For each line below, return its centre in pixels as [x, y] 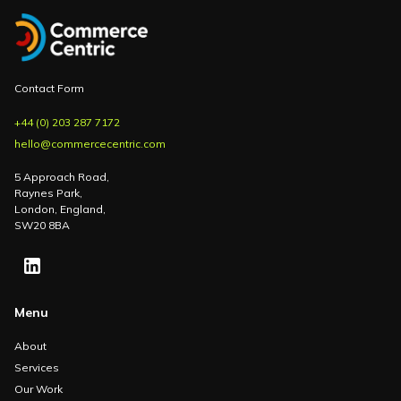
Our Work [38, 388]
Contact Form [49, 88]
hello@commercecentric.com [90, 143]
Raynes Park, [48, 192]
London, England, [60, 209]
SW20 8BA [42, 225]
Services [37, 367]
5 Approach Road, [62, 176]
